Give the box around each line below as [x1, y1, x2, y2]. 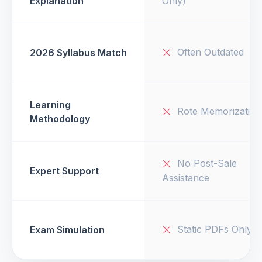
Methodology [30, 112, 90, 125]
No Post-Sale [177, 157, 237, 169]
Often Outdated [177, 46, 244, 58]
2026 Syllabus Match [30, 46, 127, 58]
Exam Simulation [30, 223, 105, 236]
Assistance [162, 172, 209, 184]
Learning [30, 98, 71, 111]
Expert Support [30, 164, 99, 177]
